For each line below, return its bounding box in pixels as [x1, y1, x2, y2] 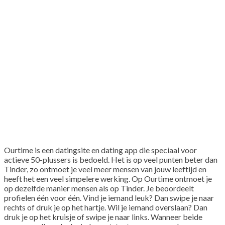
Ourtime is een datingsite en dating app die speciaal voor [4, 145, 197, 155]
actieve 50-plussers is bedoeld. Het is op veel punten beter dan [4, 154, 217, 164]
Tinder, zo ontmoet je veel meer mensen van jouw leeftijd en [4, 164, 206, 174]
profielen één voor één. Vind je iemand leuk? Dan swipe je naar [4, 192, 214, 202]
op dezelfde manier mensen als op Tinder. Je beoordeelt [4, 183, 194, 193]
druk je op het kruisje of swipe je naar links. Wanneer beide [4, 211, 202, 221]
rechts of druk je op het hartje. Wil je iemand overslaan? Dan [4, 202, 207, 212]
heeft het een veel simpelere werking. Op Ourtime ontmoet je [4, 173, 212, 183]
